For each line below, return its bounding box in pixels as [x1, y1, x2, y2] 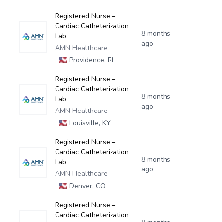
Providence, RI [67, 55, 113, 65]
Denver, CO [67, 181, 106, 191]
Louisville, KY [67, 118, 111, 128]
